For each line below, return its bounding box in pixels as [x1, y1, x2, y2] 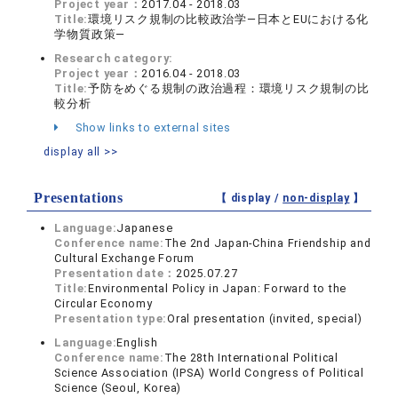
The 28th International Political [163, 351, 338, 365]
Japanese [116, 221, 173, 235]
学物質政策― [54, 28, 126, 42]
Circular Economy [54, 297, 153, 311]
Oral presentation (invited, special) [167, 312, 362, 326]
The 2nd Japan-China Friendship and [163, 236, 371, 251]
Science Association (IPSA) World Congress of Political [54, 366, 364, 380]
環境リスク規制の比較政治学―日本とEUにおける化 [88, 12, 370, 27]
